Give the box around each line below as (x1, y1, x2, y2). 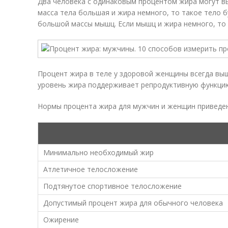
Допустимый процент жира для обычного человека (43, 198, 223, 208)
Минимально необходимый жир (43, 148, 154, 157)
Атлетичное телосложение (43, 164, 138, 174)
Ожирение (43, 215, 79, 224)
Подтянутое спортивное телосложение (43, 181, 182, 191)
